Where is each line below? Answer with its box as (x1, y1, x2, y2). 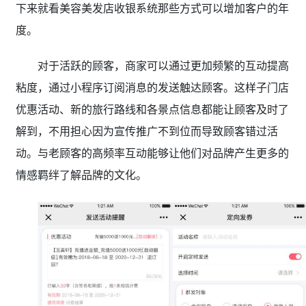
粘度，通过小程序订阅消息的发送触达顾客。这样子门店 (15, 80, 289, 96)
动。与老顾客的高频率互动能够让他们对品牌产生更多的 (15, 145, 289, 161)
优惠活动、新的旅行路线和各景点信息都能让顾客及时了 (15, 102, 289, 117)
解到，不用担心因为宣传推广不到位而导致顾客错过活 (15, 124, 278, 139)
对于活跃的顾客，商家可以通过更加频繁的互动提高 (37, 58, 289, 74)
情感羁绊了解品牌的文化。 (15, 167, 147, 183)
